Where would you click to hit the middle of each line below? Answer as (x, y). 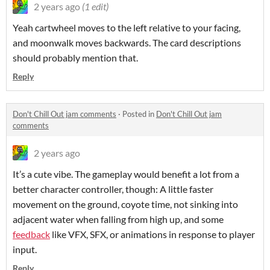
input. (25, 249)
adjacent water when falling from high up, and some (118, 219)
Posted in (139, 114)
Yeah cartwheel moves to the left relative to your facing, (127, 27)
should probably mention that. (75, 57)
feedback (31, 234)
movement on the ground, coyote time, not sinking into (125, 204)
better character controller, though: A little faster (113, 189)
